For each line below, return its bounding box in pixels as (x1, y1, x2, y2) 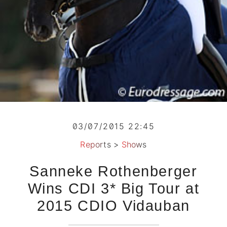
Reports (80, 139, 111, 150)
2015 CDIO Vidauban (37, 198, 190, 214)
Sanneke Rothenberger (29, 163, 198, 180)
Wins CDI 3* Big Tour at (27, 180, 200, 197)
